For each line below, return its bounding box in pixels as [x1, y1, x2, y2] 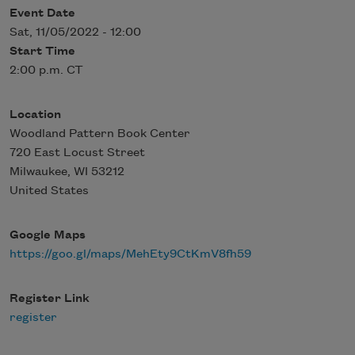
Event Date [10, 6, 75, 20]
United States [10, 184, 89, 197]
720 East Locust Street [10, 146, 145, 159]
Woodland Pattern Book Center [10, 127, 190, 140]
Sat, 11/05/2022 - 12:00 [10, 25, 141, 39]
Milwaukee [10, 165, 67, 178]
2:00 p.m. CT [10, 63, 83, 77]
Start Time [10, 44, 75, 58]
